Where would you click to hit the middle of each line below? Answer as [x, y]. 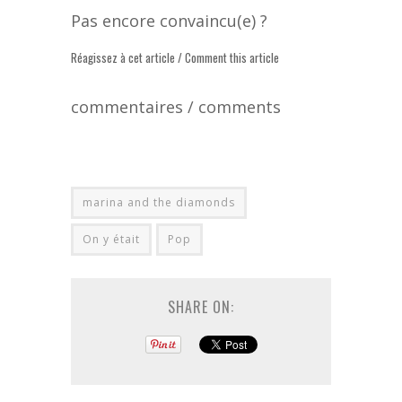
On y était [111, 239]
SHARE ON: [201, 306]
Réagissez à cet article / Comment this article [175, 57]
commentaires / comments [176, 106]
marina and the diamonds [159, 202]
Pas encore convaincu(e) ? [169, 20]
